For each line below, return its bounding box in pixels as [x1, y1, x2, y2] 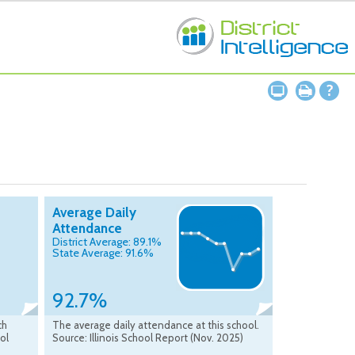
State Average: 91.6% [52, 246, 154, 261]
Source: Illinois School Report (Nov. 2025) [52, 331, 243, 345]
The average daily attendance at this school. [52, 319, 259, 332]
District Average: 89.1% [52, 235, 162, 250]
